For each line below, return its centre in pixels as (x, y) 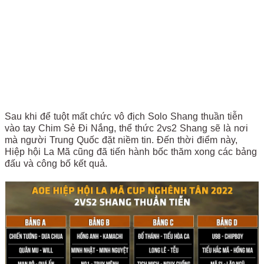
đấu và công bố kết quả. (56, 164)
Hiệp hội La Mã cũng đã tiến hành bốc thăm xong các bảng (131, 152)
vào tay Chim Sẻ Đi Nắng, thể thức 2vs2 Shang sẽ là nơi (126, 128)
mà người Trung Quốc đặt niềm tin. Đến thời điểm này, (121, 140)
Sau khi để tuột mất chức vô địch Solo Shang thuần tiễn (124, 116)
